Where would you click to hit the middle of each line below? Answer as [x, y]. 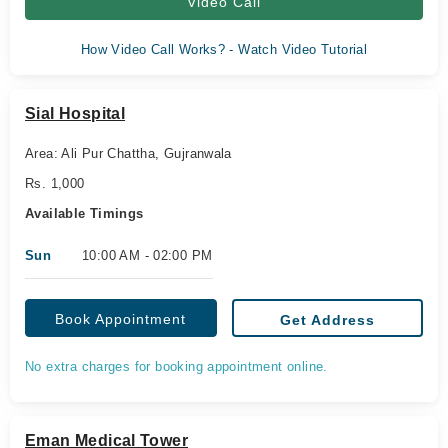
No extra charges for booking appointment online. [176, 366]
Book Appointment [121, 319]
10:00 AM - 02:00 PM [147, 255]
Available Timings [84, 213]
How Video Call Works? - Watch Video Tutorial [224, 49]
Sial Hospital [75, 113]
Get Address [327, 320]
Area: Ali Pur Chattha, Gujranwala [128, 153]
